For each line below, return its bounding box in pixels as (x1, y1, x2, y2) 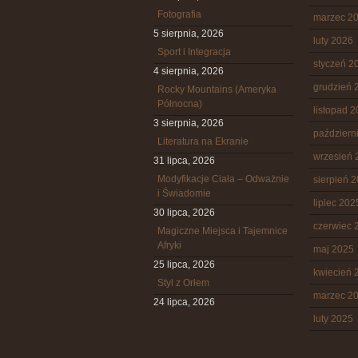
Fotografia (157, 9, 201, 20)
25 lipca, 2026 (153, 259, 215, 270)
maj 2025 (313, 244, 354, 255)
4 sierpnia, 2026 (153, 66, 224, 77)
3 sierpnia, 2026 (153, 117, 224, 129)
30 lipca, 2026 (153, 207, 215, 218)
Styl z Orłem (157, 277, 209, 288)
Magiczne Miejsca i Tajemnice (157, 225, 288, 237)
